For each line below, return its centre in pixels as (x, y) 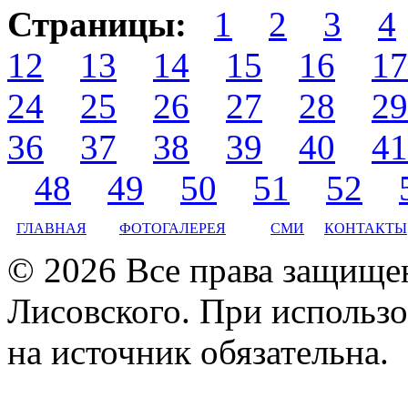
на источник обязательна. (198, 352)
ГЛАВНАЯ (51, 228)
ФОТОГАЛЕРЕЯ (173, 228)
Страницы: (97, 24)
